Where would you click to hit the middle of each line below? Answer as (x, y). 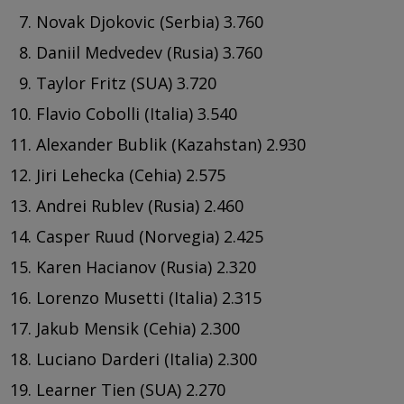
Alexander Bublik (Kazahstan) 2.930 (171, 144)
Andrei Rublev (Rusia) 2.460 (140, 205)
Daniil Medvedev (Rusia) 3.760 (149, 52)
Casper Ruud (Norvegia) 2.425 (150, 236)
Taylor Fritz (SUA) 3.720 (126, 83)
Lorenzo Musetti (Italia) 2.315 (149, 297)
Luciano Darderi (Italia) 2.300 (147, 358)
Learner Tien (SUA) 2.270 (131, 389)
